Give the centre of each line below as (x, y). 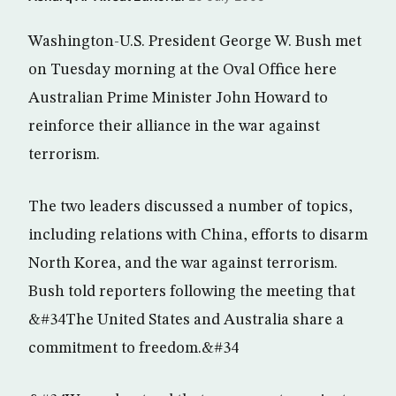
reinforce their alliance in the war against (174, 126)
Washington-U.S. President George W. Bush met (195, 42)
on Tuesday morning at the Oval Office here (183, 70)
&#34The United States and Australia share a (186, 320)
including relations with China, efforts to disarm (198, 235)
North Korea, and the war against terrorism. (183, 263)
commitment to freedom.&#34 (133, 348)
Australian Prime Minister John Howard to (178, 98)
